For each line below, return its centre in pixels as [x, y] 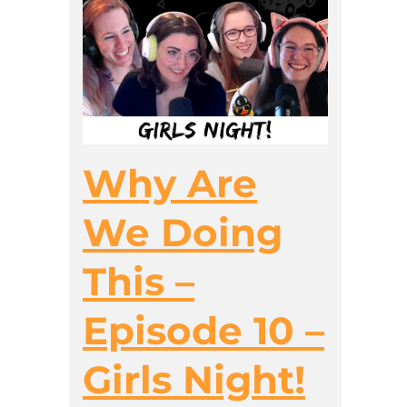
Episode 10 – [203, 330]
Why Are [170, 183]
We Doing [183, 232]
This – [139, 281]
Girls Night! [194, 379]
